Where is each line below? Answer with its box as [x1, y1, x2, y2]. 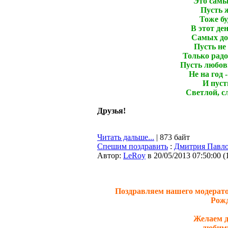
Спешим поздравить [97, 142, 168, 151]
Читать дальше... [97, 133, 154, 141]
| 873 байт [154, 133, 190, 141]
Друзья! [97, 106, 126, 115]
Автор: [97, 151, 123, 160]
